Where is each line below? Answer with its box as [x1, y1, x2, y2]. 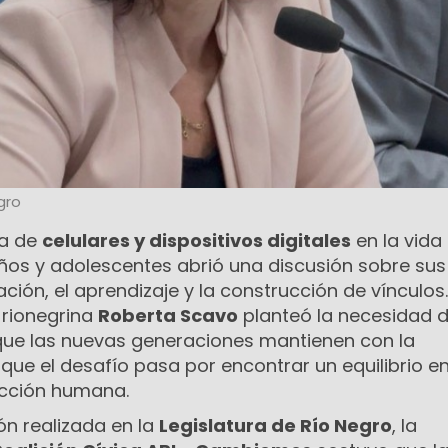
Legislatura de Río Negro [159, 413, 392, 439]
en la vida [351, 228, 442, 254]
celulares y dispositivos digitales [42, 228, 351, 254]
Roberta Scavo [98, 303, 238, 329]
